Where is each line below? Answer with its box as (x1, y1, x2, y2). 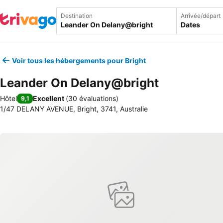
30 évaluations (68, 94, 116, 103)
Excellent (33, 94, 64, 103)
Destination (61, 12, 93, 19)
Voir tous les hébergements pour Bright (12, 56, 146, 65)
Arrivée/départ (181, 12, 221, 19)
